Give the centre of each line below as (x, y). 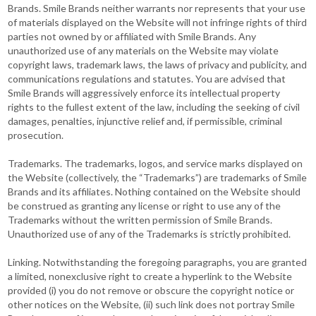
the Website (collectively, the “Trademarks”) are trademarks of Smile (158, 177)
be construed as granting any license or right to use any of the (145, 206)
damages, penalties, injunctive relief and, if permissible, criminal (145, 121)
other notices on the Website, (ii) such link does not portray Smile (152, 304)
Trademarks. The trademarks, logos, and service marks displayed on (156, 163)
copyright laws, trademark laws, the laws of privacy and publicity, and (158, 65)
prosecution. (36, 135)
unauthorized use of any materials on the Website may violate (144, 50)
